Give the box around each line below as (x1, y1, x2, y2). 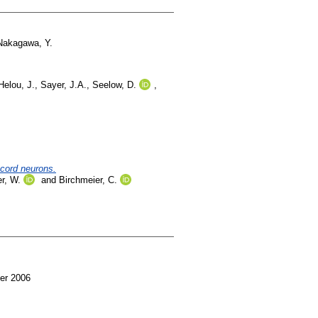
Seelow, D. (92, 79, 136, 90)
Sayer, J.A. (40, 79, 87, 90)
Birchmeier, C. (59, 174, 117, 185)
